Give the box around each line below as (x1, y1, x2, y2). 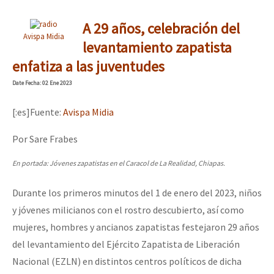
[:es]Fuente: (12, 105, 63, 118)
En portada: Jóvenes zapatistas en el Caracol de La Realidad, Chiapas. (12, 158, 225, 168)
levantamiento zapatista (82, 37, 232, 57)
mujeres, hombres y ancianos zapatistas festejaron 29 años (12, 220, 259, 233)
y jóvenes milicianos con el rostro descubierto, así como (12, 203, 244, 216)
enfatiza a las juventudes (12, 56, 165, 76)
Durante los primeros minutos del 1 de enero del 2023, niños (12, 186, 262, 199)
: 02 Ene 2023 (40, 78, 72, 87)
